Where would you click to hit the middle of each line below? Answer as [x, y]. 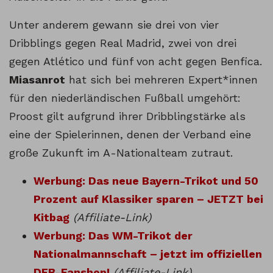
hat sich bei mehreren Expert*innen [161, 79]
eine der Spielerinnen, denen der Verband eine [130, 134]
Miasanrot [37, 79]
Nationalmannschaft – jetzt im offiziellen [148, 253]
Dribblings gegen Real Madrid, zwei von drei [123, 43]
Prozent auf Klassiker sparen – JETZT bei [148, 199]
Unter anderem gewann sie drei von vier [114, 24]
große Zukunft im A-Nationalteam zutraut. [121, 152]
